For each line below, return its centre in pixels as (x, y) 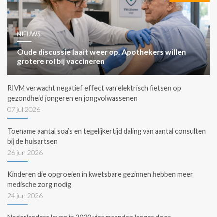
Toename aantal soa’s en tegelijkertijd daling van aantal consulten (107, 131)
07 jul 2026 (24, 109)
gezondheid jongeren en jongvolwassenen (72, 98)
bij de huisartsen (32, 141)
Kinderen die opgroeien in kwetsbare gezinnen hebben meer (100, 174)
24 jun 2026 (25, 196)
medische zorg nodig (39, 185)
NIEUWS (29, 34)
